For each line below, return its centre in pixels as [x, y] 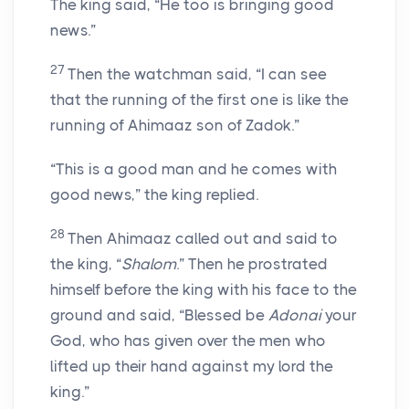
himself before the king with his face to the [204, 290]
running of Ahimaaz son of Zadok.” [175, 126]
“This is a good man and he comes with [194, 169]
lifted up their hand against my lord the [192, 367]
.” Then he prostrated [252, 264]
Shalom [149, 264]
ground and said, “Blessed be [159, 315]
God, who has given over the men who [188, 341]
